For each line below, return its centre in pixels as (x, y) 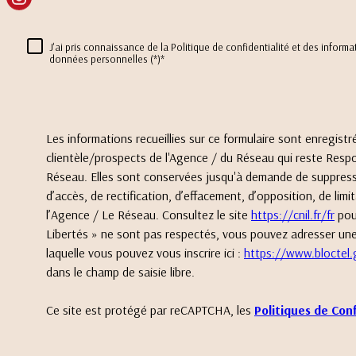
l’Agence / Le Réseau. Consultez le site (149, 214)
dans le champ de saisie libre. (120, 271)
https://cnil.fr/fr (293, 214)
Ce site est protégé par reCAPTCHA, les (150, 310)
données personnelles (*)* (107, 58)
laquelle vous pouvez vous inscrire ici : (145, 252)
